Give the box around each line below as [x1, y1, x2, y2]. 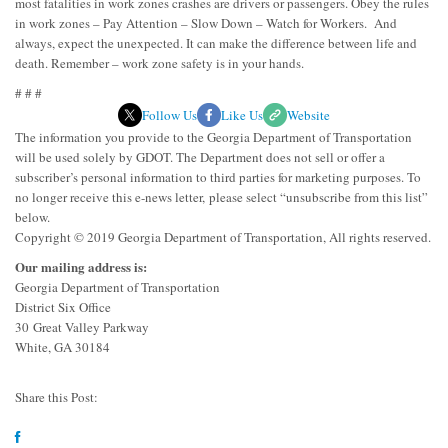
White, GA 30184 [15, 337, 110, 356]
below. [15, 207, 50, 226]
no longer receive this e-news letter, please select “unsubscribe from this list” [15, 187, 428, 206]
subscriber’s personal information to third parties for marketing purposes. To [15, 167, 421, 186]
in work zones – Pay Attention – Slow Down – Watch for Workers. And [15, 13, 397, 32]
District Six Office [15, 297, 111, 316]
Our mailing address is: [15, 256, 147, 276]
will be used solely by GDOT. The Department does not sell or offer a [15, 147, 385, 166]
